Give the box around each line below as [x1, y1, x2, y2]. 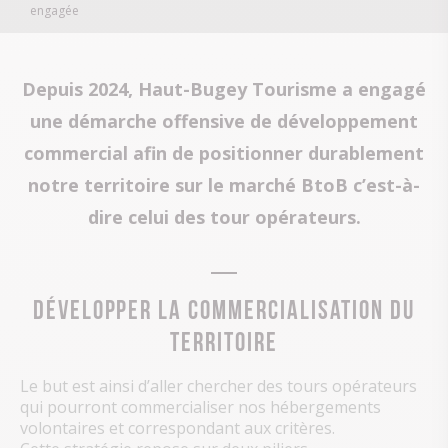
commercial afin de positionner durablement [24, 141, 424, 166]
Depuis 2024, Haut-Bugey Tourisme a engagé [22, 77, 426, 102]
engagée [30, 2, 79, 20]
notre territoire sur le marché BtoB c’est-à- [28, 173, 420, 198]
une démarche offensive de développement [30, 109, 418, 134]
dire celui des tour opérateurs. [87, 205, 361, 230]
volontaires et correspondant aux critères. [20, 417, 335, 440]
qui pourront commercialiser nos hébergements [20, 396, 381, 419]
